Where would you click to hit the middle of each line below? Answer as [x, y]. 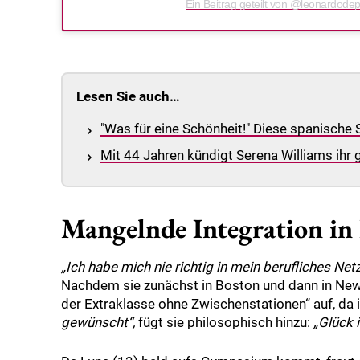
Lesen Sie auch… [128, 97]
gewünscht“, [98, 323]
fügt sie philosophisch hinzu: [224, 323]
